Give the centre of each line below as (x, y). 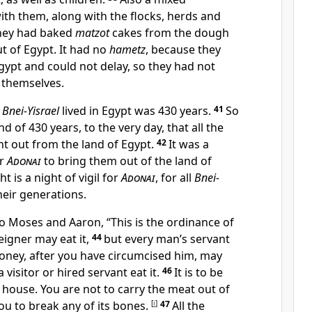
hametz (127, 49)
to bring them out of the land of (126, 161)
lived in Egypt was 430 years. (136, 111)
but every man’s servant (167, 239)
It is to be (198, 272)
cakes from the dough (169, 33)
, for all (175, 178)
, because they (183, 49)
